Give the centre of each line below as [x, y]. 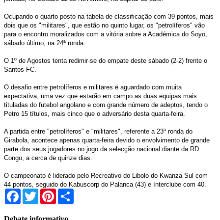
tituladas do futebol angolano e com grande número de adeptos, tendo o [106, 105]
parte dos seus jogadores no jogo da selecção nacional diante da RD [101, 149]
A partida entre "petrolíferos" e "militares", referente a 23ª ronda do [98, 131]
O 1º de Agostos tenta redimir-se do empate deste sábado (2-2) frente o [106, 60]
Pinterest [69, 192]
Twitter [49, 192]
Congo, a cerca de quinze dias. [48, 158]
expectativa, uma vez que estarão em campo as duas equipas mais [100, 96]
